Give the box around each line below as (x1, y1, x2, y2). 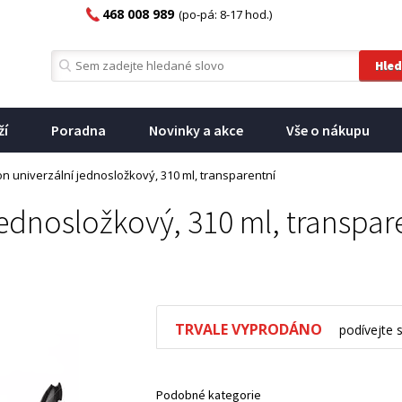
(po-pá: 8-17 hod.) (179, 6, 272, 22)
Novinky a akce (149, 121, 243, 139)
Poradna (51, 121, 106, 139)
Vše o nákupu (286, 121, 370, 139)
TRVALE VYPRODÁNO (175, 319, 322, 339)
